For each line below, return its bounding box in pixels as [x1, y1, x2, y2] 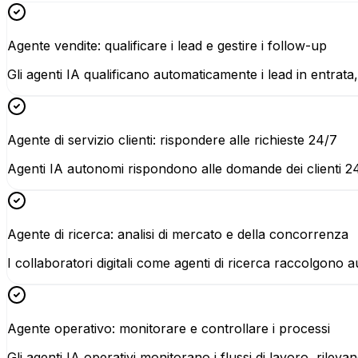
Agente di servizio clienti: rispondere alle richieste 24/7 [7, 132, 337, 149]
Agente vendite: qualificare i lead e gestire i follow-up [7, 38, 327, 54]
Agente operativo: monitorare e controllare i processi [7, 320, 330, 337]
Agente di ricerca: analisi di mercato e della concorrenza [7, 226, 348, 243]
